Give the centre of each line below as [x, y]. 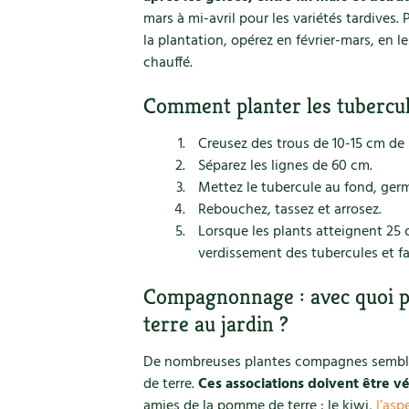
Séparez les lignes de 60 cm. [285, 166]
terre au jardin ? [216, 324]
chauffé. [168, 63]
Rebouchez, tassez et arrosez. [290, 210]
